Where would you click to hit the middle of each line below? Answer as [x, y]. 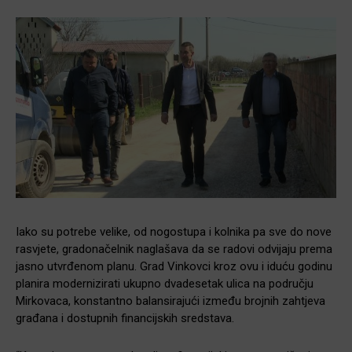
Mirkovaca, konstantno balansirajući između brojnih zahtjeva [170, 301]
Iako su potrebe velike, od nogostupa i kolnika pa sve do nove [174, 232]
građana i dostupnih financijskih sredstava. [125, 319]
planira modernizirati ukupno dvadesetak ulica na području [165, 284]
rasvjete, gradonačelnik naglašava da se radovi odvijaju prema [174, 249]
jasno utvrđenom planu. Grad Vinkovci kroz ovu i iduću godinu [174, 267]
